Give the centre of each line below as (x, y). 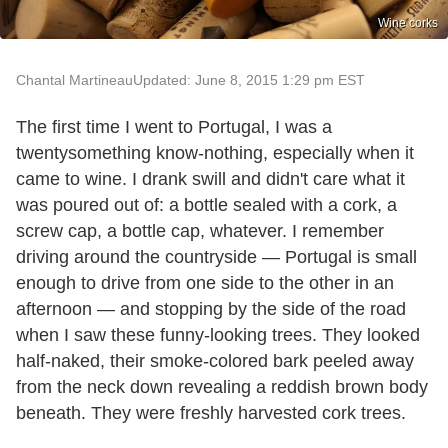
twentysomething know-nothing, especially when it (215, 152)
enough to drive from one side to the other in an (205, 282)
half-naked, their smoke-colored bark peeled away (215, 360)
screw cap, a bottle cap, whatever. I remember (200, 230)
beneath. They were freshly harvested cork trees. (211, 412)
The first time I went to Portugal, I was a (174, 126)
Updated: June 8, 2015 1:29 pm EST (249, 79)
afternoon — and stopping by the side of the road (211, 308)
